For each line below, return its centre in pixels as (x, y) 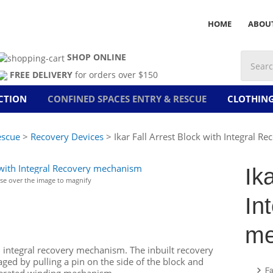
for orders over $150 (115, 74)
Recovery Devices (67, 136)
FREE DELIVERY (41, 74)
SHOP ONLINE (97, 57)
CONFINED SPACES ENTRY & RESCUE (127, 99)
